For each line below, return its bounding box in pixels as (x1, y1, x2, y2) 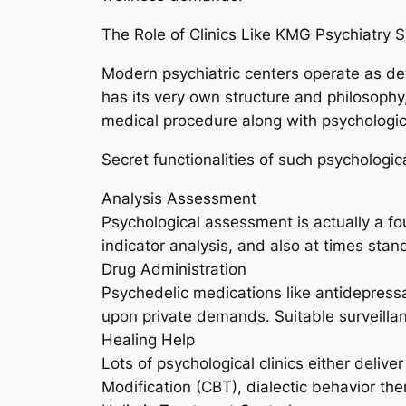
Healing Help (101, 330, 195, 349)
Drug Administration (101, 259, 246, 278)
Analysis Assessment (101, 188, 256, 208)
